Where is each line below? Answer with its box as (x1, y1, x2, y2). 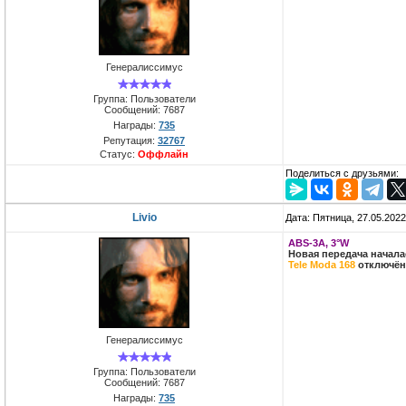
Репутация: (103, 134, 158, 146)
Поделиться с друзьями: (285, 168, 399, 179)
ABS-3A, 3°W (288, 237, 349, 249)
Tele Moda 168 (288, 259, 355, 271)
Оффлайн (138, 148, 188, 159)
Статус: (100, 148, 138, 159)
